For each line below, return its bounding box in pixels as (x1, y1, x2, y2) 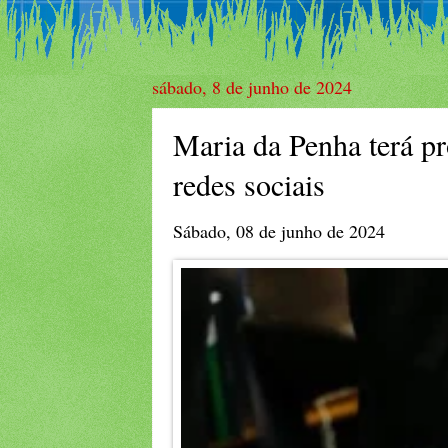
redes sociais (173, 164, 325, 204)
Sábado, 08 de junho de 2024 (173, 219, 385, 244)
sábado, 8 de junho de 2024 (152, 75, 352, 99)
